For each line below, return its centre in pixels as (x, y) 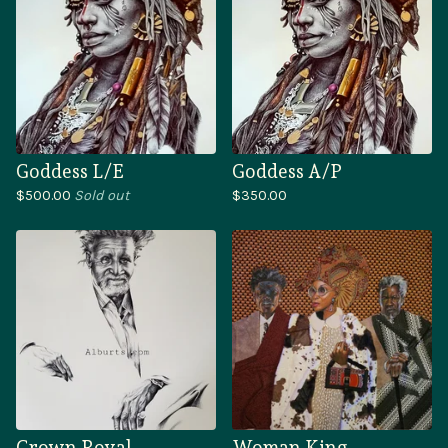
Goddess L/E (70, 171)
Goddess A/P (287, 171)
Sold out (101, 195)
